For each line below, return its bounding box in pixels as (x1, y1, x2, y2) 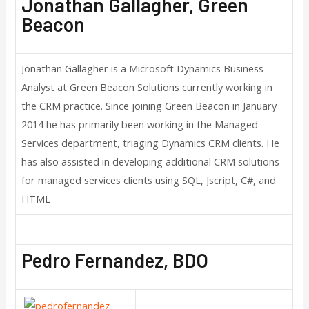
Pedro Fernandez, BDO (21, 248, 209, 272)
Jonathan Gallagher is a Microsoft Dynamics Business (21, 61, 264, 75)
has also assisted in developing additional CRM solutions (21, 154, 280, 168)
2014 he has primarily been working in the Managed (21, 117, 259, 131)
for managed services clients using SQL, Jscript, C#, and (21, 172, 277, 187)
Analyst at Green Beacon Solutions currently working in (21, 79, 273, 94)
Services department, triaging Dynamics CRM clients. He (21, 135, 280, 150)
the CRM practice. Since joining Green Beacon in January (21, 98, 277, 112)
